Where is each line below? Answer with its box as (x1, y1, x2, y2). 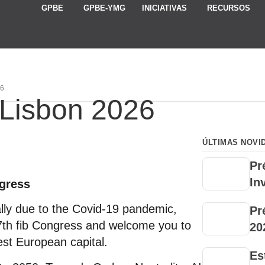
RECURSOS (207, 4, 251, 13)
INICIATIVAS (142, 4, 188, 13)
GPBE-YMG (83, 4, 125, 13)
